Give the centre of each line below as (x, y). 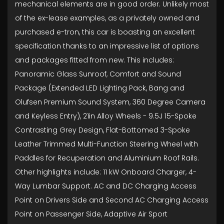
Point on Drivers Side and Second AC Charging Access (112, 200)
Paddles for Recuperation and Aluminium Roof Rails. (107, 158)
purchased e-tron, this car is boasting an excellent (105, 32)
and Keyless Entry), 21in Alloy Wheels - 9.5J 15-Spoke (106, 116)
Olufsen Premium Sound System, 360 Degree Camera (110, 102)
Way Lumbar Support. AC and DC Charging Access (106, 186)
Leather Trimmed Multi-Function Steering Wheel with (106, 144)
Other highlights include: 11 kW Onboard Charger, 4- (106, 172)
